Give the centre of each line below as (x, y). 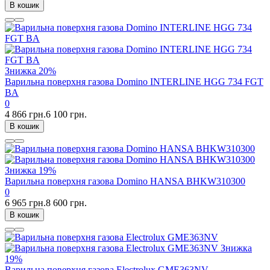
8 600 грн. (66, 203)
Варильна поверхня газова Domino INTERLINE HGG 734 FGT (134, 82)
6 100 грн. (66, 115)
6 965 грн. (25, 203)
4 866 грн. (25, 115)
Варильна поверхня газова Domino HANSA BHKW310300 (125, 181)
